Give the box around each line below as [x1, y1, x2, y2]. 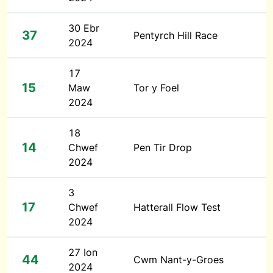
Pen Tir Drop [133, 141, 192, 154]
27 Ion [68, 246, 97, 258]
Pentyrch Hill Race [133, 29, 218, 41]
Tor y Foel [133, 82, 179, 94]
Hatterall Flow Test [133, 201, 221, 213]
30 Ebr [68, 22, 99, 34]
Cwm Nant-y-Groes [133, 253, 224, 266]
